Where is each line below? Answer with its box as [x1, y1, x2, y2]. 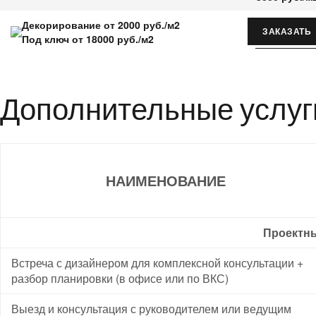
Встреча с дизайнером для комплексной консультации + [11, 254, 303, 271]
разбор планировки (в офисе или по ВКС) [11, 269, 229, 286]
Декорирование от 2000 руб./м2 [22, 17, 180, 32]
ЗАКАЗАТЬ [262, 24, 311, 38]
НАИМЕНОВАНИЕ [106, 169, 226, 190]
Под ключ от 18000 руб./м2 [22, 31, 154, 46]
